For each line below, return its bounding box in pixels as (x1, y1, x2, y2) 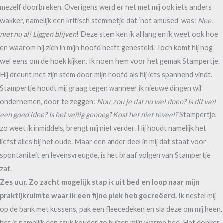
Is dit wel (188, 97, 216, 106)
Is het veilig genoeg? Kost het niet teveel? (49, 111, 178, 119)
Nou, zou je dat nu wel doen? (97, 97, 186, 106)
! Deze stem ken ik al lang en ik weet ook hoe (76, 30, 218, 38)
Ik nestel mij (177, 191, 216, 200)
